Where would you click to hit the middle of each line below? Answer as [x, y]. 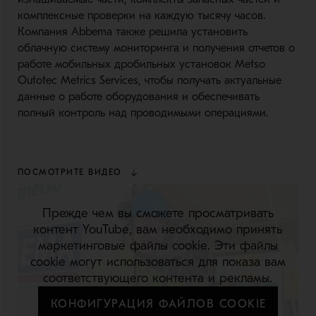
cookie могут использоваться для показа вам [158, 262]
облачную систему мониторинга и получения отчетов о [156, 48]
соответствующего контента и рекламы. [158, 278]
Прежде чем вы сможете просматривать [158, 213]
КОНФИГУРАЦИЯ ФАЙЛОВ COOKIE [158, 304]
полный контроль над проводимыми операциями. [142, 113]
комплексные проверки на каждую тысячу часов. [141, 16]
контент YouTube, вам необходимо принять [158, 229]
